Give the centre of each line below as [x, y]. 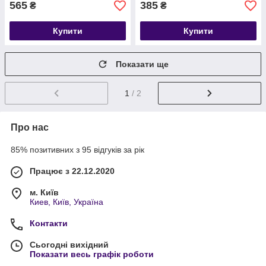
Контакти [49, 223]
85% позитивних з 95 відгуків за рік [77, 149]
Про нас [30, 127]
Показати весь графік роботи [92, 254]
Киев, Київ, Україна [66, 202]
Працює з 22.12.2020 [72, 171]
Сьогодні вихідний [69, 244]
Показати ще [142, 64]
